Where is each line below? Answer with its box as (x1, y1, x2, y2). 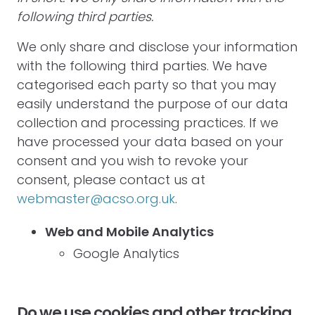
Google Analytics (73, 245, 179, 262)
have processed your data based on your (17, 133, 283, 150)
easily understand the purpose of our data (17, 95, 288, 112)
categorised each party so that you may (17, 76, 276, 94)
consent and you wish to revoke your (17, 152, 248, 169)
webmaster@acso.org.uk (17, 190, 175, 207)
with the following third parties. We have (17, 57, 267, 75)
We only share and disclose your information (17, 38, 297, 56)
